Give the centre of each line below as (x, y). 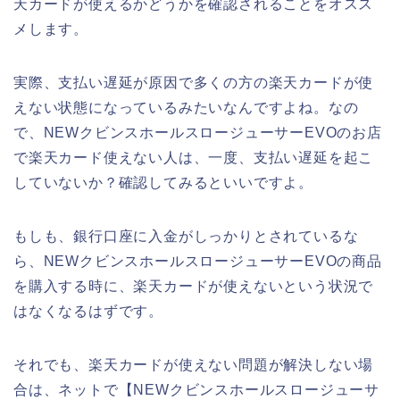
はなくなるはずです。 (89, 311)
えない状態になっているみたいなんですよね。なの (186, 107)
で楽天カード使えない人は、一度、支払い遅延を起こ (194, 157)
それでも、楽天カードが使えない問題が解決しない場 (194, 364)
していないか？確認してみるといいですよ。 (163, 182)
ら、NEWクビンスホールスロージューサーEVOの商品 (198, 261)
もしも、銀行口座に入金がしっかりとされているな (186, 236)
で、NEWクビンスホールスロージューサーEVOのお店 (198, 132)
